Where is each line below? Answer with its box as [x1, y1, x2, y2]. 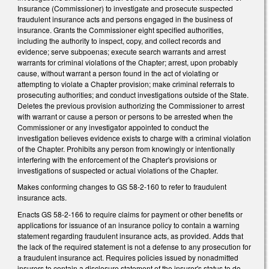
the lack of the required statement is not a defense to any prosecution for [17, 241, 251, 252]
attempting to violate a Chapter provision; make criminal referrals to [17, 78, 235, 89]
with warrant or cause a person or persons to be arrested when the [17, 110, 233, 121]
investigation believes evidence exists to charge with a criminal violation [17, 132, 251, 143]
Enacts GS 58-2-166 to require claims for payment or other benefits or [17, 208, 243, 219]
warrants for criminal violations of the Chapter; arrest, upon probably [17, 56, 238, 67]
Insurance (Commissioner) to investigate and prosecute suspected [17, 2, 233, 13]
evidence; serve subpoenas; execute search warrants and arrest [17, 46, 226, 56]
